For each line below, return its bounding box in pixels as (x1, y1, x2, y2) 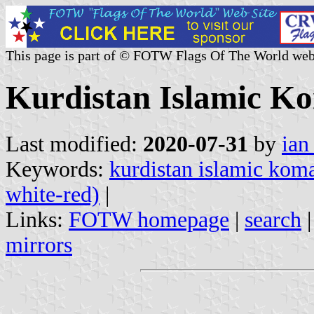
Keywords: (6, 156, 109, 182)
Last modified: (6, 131, 143, 156)
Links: (6, 207, 69, 232)
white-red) (6, 182, 100, 207)
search (245, 207, 301, 232)
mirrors (6, 232, 72, 257)
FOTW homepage (69, 207, 229, 232)
